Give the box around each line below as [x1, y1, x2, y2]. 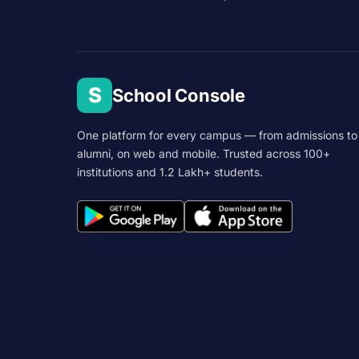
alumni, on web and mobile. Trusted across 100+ [77, 147, 330, 160]
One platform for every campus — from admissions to [77, 128, 357, 142]
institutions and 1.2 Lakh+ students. [77, 165, 263, 179]
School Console [112, 84, 245, 106]
